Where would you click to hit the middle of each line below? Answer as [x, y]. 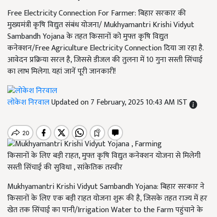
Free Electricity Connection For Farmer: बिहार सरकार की [97, 13]
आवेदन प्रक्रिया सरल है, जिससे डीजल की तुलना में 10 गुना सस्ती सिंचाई [105, 60]
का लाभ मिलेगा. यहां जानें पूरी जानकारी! [62, 71]
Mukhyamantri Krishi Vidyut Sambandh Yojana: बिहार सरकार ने [106, 186]
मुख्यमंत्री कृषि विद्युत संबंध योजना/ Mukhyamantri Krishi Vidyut [101, 25]
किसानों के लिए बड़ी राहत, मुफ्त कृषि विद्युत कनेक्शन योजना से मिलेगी [104, 155]
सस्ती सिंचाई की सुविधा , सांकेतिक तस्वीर [65, 167]
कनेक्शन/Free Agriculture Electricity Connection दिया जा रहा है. [105, 48]
